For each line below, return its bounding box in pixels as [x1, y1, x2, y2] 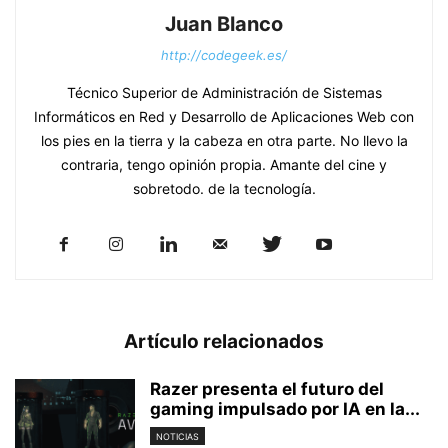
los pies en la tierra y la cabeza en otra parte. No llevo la [40, 131, 408, 149]
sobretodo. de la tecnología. [132, 179, 316, 197]
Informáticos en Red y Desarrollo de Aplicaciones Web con [34, 107, 414, 125]
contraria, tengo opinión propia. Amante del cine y [61, 155, 387, 173]
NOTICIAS [156, 430, 199, 442]
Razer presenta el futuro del [150, 378, 384, 399]
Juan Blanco [165, 11, 283, 36]
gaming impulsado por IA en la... [150, 398, 420, 419]
